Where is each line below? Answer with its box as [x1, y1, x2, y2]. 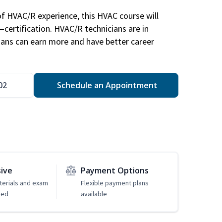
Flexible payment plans [80, 178, 149, 188]
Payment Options [80, 165, 149, 176]
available [80, 189, 107, 199]
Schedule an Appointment [55, 80, 158, 91]
